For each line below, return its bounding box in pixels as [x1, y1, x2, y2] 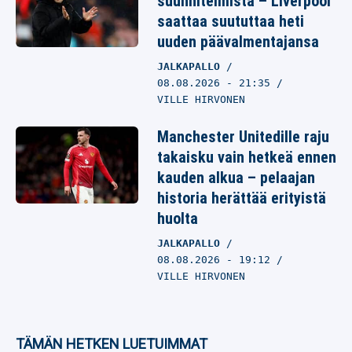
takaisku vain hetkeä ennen [157, 148, 336, 167]
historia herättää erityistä [157, 189, 326, 207]
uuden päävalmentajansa [157, 32, 319, 51]
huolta [157, 209, 198, 228]
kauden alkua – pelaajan [157, 168, 315, 187]
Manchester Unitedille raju [157, 127, 329, 146]
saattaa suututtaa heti [157, 12, 304, 31]
